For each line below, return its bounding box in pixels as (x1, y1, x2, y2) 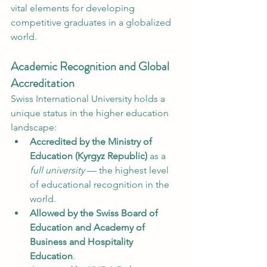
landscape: (11, 122, 57, 133)
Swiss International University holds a (11, 93, 167, 104)
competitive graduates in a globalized (11, 17, 173, 28)
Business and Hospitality (30, 236, 135, 247)
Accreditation (11, 74, 74, 92)
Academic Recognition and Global (11, 58, 172, 75)
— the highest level (85, 164, 171, 176)
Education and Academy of (30, 222, 147, 233)
